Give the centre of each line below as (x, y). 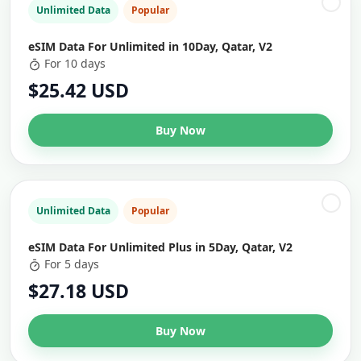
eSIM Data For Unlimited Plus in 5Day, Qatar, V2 (160, 247)
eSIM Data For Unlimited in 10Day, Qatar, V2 (150, 46)
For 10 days (75, 63)
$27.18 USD (79, 291)
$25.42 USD (79, 90)
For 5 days (72, 264)
